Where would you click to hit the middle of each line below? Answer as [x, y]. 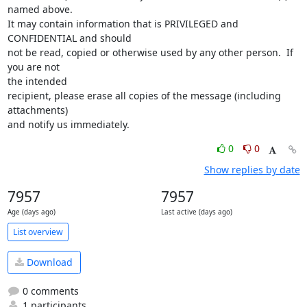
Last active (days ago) [196, 212]
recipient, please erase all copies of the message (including [144, 96]
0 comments [49, 291]
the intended [37, 81]
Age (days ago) [31, 212]
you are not [33, 67]
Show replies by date [252, 170]
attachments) [37, 110]
